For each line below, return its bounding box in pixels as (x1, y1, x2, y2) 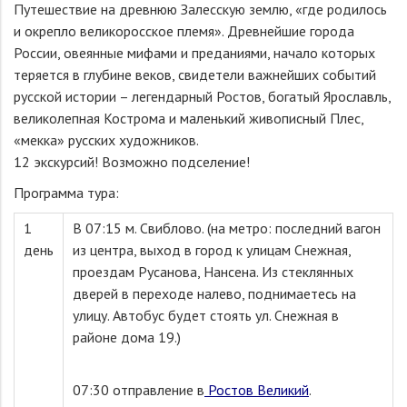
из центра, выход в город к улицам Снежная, (73, 241, 351, 259)
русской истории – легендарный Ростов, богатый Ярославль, (14, 87, 391, 105)
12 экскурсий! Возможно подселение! (14, 153, 250, 171)
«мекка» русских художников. (14, 131, 202, 149)
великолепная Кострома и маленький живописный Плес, (14, 109, 363, 127)
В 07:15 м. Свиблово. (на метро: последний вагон (73, 219, 381, 237)
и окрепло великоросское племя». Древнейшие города (14, 22, 354, 40)
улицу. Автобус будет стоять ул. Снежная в (73, 306, 339, 324)
